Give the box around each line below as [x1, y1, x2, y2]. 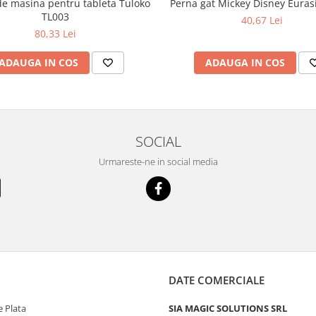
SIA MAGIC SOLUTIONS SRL [169, 302, 287, 315]
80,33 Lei [35, 27, 76, 40]
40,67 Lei [241, 13, 283, 27]
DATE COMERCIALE [169, 273, 265, 287]
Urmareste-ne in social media [98, 155, 218, 168]
